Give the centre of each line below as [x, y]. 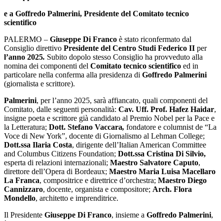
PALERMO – [26, 39]
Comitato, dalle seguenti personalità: [61, 110]
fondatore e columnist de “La [170, 127]
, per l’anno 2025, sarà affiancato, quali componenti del [122, 101]
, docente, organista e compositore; [98, 189]
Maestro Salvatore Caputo [154, 163]
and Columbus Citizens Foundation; [61, 154]
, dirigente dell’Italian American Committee [139, 145]
